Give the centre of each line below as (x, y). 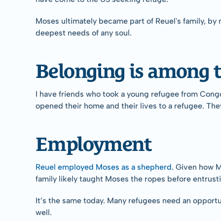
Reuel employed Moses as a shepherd (104, 167)
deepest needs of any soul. (84, 33)
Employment (93, 141)
